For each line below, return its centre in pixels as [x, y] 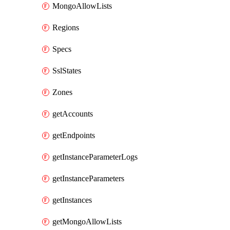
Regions [66, 27]
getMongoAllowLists [87, 222]
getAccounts [73, 114]
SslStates [67, 71]
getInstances [72, 200]
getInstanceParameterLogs [95, 157]
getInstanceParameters [88, 178]
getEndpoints [74, 135]
